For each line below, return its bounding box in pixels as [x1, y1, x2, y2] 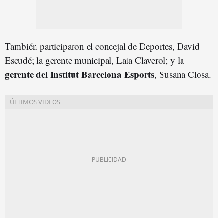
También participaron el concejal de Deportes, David [5, 40, 200, 53]
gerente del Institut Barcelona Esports [5, 68, 154, 81]
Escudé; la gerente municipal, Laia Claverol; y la [5, 54, 184, 67]
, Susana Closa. [154, 68, 211, 81]
